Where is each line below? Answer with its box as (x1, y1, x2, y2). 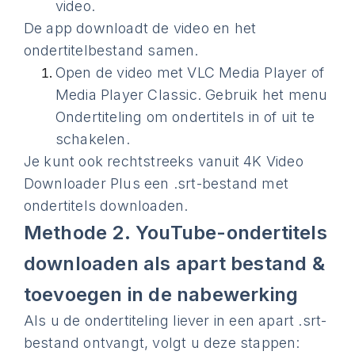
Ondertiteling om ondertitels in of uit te (55, 109, 315, 125)
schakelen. (55, 131, 130, 147)
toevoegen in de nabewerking (23, 283, 299, 306)
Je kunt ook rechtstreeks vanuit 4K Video (23, 153, 303, 170)
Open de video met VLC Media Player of (55, 64, 325, 81)
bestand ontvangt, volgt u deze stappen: (23, 334, 300, 351)
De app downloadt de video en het (23, 20, 257, 36)
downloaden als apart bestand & (23, 252, 325, 275)
